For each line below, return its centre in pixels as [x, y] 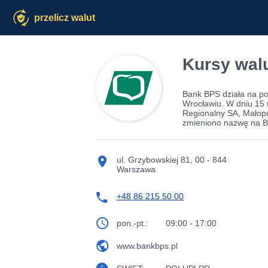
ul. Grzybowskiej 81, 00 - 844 [172, 160]
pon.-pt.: [133, 223]
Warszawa [136, 169]
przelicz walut [65, 18]
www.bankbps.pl [147, 246]
